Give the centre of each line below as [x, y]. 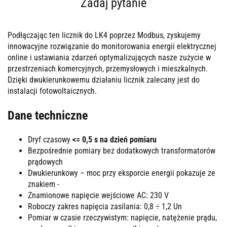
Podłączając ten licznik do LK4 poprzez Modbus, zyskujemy [104, 35]
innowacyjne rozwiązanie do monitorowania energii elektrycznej [112, 47]
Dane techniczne [48, 116]
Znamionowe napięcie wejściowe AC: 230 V [98, 195]
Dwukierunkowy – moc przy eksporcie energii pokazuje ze [122, 173]
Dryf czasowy [49, 140]
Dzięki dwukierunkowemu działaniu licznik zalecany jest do [104, 80]
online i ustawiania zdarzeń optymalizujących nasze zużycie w [109, 58]
